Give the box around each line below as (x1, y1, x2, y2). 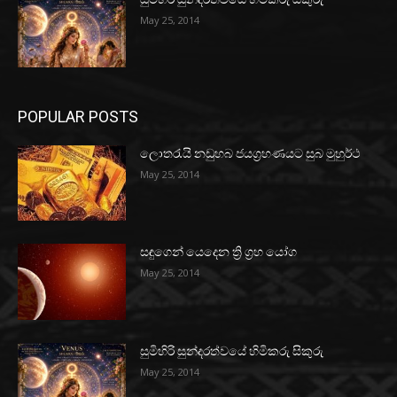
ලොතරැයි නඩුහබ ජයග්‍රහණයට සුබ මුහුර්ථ (140, 145, 361, 160)
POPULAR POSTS (18, 106, 138, 126)
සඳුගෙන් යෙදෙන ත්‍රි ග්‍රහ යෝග (140, 245, 298, 260)
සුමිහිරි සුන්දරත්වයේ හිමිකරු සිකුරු (140, 344, 324, 359)
